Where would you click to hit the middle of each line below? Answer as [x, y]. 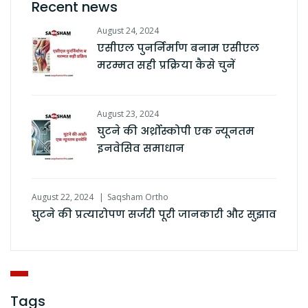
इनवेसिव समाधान [141, 148]
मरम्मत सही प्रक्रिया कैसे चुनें [166, 65]
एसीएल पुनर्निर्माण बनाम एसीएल [178, 48]
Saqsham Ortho [138, 197]
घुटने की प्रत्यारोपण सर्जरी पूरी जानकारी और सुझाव [154, 214]
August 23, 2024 [128, 114]
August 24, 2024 [128, 31]
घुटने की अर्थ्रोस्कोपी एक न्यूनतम [176, 131]
